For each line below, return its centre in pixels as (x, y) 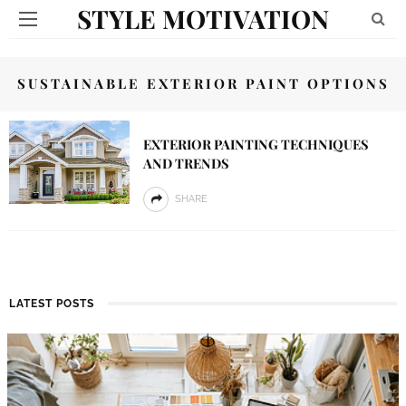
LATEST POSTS (52, 304)
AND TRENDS (186, 163)
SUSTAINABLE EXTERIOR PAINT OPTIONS (203, 83)
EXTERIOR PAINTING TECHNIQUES (256, 144)
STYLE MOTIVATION (203, 19)
